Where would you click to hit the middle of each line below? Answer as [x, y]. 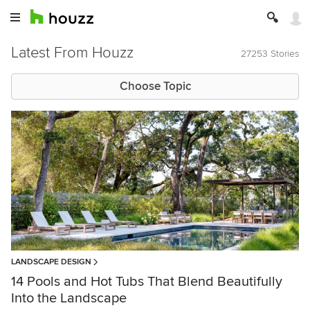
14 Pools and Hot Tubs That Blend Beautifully [147, 282]
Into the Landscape [69, 299]
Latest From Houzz [72, 53]
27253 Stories [270, 54]
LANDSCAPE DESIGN [51, 262]
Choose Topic [155, 86]
